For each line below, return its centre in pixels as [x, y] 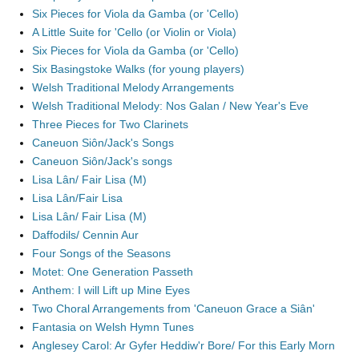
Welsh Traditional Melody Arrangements [133, 87]
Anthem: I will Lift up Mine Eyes [111, 290]
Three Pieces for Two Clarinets [110, 124]
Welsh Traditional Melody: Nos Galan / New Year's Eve [170, 106]
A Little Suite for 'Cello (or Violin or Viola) [134, 32]
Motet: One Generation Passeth [113, 272]
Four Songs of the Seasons [101, 253]
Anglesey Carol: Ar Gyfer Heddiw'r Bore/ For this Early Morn [184, 345]
